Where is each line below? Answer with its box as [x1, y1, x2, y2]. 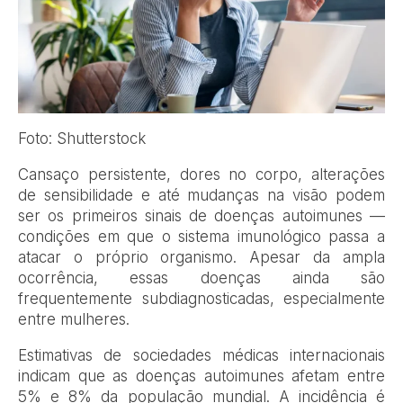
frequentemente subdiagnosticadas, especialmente [18, 289, 385, 308]
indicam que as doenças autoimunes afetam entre [18, 366, 385, 385]
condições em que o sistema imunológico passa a [18, 227, 385, 246]
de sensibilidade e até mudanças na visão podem [18, 185, 385, 204]
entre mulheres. [18, 309, 130, 328]
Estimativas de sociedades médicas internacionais [18, 345, 385, 364]
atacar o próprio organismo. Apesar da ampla [18, 247, 385, 266]
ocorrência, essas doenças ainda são [18, 268, 385, 287]
